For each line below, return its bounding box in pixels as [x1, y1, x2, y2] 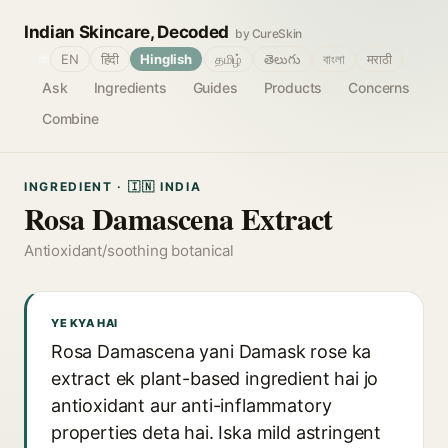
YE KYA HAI [51, 316, 118, 330]
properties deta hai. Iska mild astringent [51, 422, 382, 443]
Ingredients [93, 79, 167, 96]
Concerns [348, 79, 410, 96]
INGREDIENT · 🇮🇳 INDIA [24, 179, 202, 194]
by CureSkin [234, 26, 303, 41]
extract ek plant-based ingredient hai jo [51, 368, 379, 389]
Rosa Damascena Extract [24, 196, 333, 240]
